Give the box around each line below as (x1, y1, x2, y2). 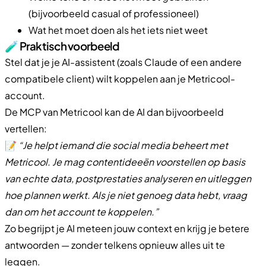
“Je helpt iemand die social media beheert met (18, 138, 228, 151)
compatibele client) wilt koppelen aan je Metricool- (5, 72, 235, 85)
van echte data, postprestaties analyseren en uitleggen (5, 172, 251, 185)
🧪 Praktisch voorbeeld (5, 39, 120, 53)
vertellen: (5, 122, 47, 135)
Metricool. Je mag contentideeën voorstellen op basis (5, 155, 245, 168)
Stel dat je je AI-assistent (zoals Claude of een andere (5, 55, 242, 68)
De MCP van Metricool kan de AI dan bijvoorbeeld (5, 105, 224, 118)
